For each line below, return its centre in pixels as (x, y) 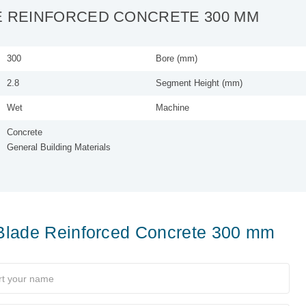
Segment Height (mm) (199, 83)
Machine (173, 108)
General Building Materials (58, 148)
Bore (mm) (177, 59)
